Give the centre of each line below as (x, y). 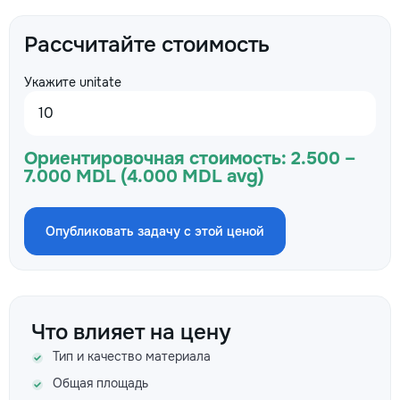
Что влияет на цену (131, 332)
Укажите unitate (73, 82)
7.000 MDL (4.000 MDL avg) (144, 176)
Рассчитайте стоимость (147, 45)
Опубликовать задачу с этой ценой (155, 231)
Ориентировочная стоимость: (155, 158)
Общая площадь (100, 383)
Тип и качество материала (132, 356)
